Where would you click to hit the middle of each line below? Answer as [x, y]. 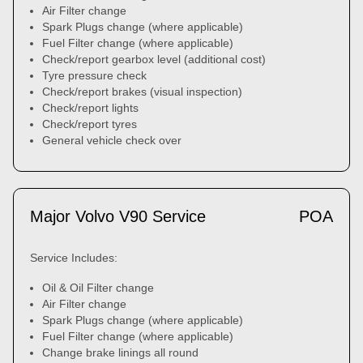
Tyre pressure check [94, 75]
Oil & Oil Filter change [98, 288]
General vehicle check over [112, 140]
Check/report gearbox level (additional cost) [154, 59]
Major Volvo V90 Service [118, 216]
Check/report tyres [90, 124]
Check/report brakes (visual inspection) [142, 92]
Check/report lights [90, 108]
